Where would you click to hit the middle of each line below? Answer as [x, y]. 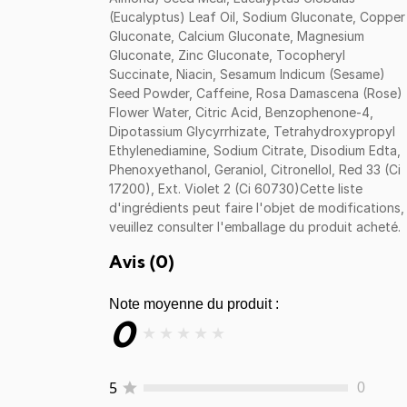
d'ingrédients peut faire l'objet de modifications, [257, 207]
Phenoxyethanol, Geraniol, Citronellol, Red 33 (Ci [255, 169]
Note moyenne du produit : [194, 303]
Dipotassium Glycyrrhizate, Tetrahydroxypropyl [252, 131]
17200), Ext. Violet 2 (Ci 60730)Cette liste [236, 188]
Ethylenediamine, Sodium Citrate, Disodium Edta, [255, 150]
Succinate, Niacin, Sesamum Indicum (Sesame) [247, 74]
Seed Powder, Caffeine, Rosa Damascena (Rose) [256, 93]
